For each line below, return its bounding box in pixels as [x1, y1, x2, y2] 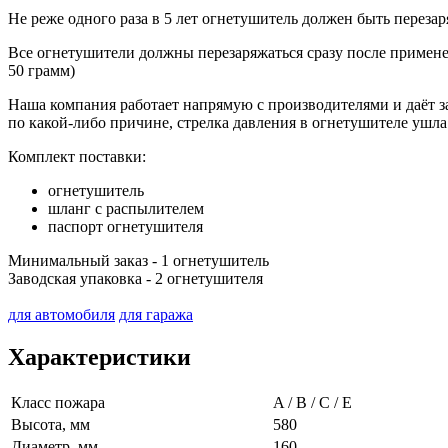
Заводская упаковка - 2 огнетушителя [8, 269, 263, 287]
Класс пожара [11, 393, 105, 411]
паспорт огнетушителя [48, 217, 203, 235]
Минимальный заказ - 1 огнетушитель [8, 251, 269, 269]
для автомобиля [8, 305, 115, 323]
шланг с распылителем [48, 199, 204, 217]
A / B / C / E [273, 393, 352, 411]
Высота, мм [11, 415, 90, 433]
